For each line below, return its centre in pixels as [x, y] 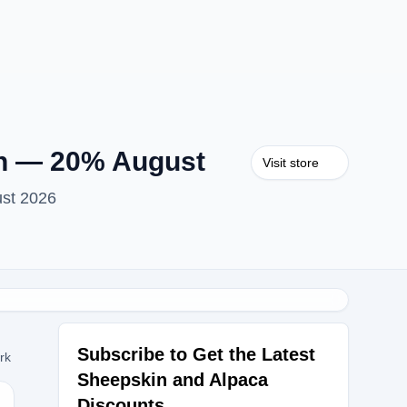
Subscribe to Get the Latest [196, 354]
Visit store [291, 163]
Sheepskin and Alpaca [173, 380]
